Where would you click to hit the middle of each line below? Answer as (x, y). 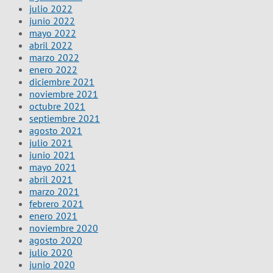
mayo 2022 (53, 33)
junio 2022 (52, 21)
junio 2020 (52, 265)
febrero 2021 (56, 204)
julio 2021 (51, 143)
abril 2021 (51, 179)
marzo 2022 (54, 58)
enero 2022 (53, 70)
